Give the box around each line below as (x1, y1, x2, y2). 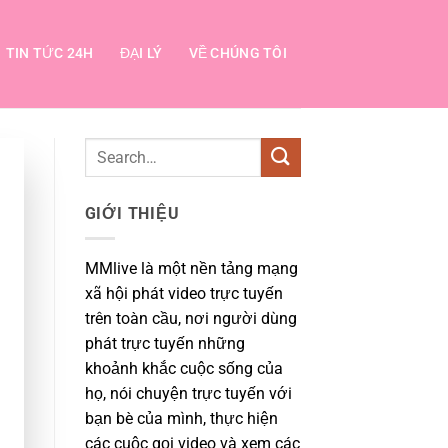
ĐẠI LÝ (119, 45, 163, 62)
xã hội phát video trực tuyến (84, 283, 283, 303)
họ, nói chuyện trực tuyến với (84, 383, 292, 403)
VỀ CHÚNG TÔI (188, 45, 287, 62)
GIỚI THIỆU (84, 204, 180, 223)
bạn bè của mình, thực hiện (84, 408, 278, 428)
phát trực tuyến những (84, 333, 245, 353)
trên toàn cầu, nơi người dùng (84, 308, 297, 328)
